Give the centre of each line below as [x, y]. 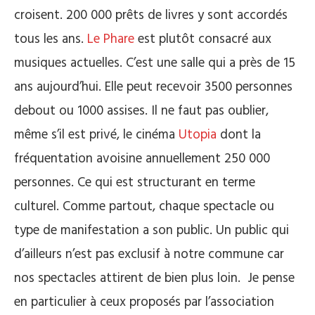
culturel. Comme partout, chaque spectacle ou [144, 206]
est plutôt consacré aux [203, 39]
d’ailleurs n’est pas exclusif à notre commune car [149, 254]
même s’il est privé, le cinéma [96, 135]
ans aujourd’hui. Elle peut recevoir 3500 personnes [153, 87]
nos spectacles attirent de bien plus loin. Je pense [154, 278]
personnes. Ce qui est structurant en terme [135, 182]
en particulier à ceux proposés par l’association [144, 302]
